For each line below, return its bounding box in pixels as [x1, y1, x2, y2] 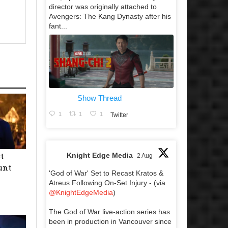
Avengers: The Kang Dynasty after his [49, 12, 171, 20]
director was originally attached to [49, 2, 157, 11]
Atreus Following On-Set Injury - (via [49, 178, 165, 187]
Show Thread [77, 93, 122, 102]
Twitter [110, 111, 128, 119]
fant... [49, 21, 67, 30]
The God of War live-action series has [49, 207, 170, 216]
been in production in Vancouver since [49, 217, 172, 225]
